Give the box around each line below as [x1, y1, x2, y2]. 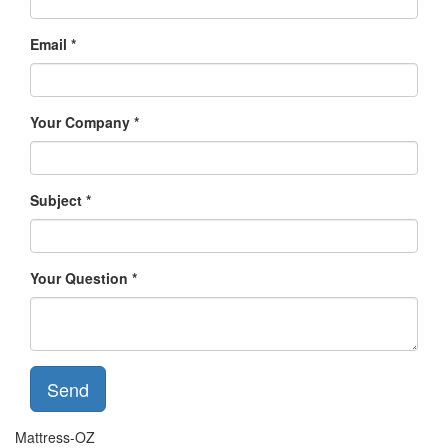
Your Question [30, 268, 128, 288]
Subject [30, 190, 82, 210]
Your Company [30, 112, 130, 132]
